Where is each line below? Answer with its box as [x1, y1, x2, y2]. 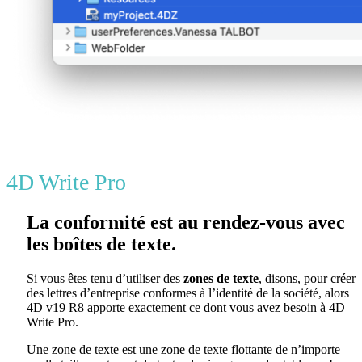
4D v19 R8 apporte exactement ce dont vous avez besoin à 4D [27, 300, 345, 314]
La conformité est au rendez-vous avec [27, 211, 345, 233]
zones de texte [183, 271, 259, 285]
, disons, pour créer [259, 271, 356, 285]
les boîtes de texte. [27, 233, 176, 255]
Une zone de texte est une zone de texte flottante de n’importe [27, 342, 340, 356]
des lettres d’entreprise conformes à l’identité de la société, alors [27, 285, 349, 300]
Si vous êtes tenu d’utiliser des [27, 271, 183, 285]
